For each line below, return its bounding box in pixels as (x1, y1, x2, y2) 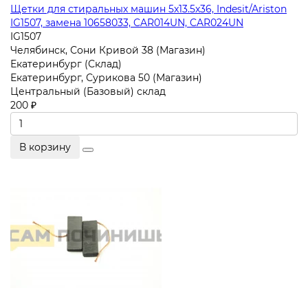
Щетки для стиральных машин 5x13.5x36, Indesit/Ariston (10, 2, 287, 15)
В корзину (19, 140, 71, 153)
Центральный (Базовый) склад (10, 85, 166, 98)
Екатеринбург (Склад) (10, 57, 122, 70)
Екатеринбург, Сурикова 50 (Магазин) (10, 71, 202, 84)
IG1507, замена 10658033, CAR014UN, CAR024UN (10, 16, 243, 29)
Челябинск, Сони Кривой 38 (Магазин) (10, 43, 206, 56)
